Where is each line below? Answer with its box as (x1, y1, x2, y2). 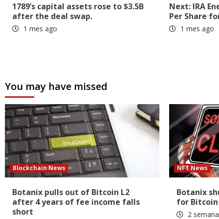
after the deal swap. (12, 11, 92, 22)
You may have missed (5, 80, 108, 93)
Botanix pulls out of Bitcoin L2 (12, 187, 130, 198)
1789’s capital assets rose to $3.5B (12, 1, 144, 12)
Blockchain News (13, 164, 66, 173)
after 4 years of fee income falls (12, 197, 140, 208)
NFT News (177, 164, 208, 173)
